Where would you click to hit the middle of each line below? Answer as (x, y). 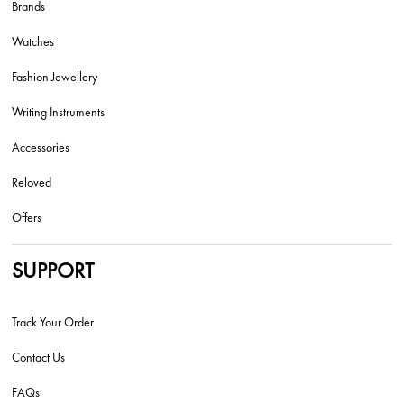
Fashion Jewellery (55, 76)
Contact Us (39, 357)
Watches (33, 41)
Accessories (41, 147)
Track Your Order (53, 321)
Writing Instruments (59, 111)
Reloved (32, 182)
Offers (27, 217)
